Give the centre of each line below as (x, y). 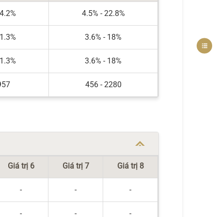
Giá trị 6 (21, 166)
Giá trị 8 (130, 166)
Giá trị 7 (76, 166)
